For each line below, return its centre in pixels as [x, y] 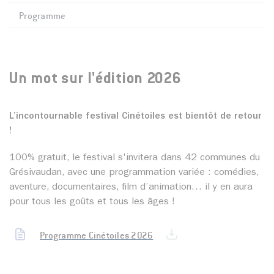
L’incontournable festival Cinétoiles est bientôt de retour [135, 117]
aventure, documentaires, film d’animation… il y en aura [131, 188]
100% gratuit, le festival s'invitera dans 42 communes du [135, 159]
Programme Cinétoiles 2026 [97, 235]
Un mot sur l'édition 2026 [95, 80]
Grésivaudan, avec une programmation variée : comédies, [134, 173]
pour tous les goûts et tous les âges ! [92, 203]
